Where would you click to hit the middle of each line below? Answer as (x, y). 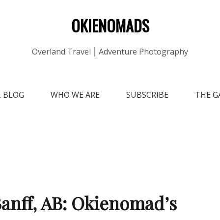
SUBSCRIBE (147, 95)
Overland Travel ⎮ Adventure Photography (110, 52)
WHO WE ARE (75, 95)
